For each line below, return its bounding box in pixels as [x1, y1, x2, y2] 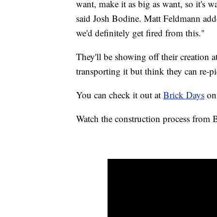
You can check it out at [76, 88, 163, 101]
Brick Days [163, 88, 204, 101]
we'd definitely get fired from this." [76, 26, 205, 39]
